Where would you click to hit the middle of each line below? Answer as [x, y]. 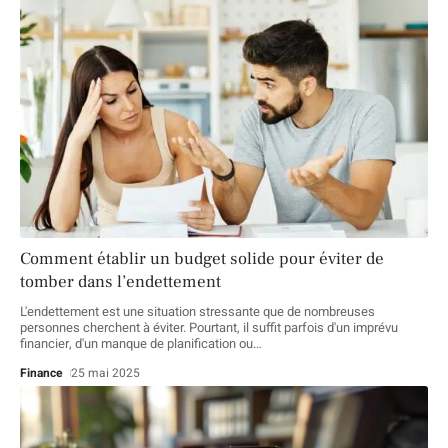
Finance [41, 372]
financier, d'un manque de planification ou [136, 343]
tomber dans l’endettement [120, 281]
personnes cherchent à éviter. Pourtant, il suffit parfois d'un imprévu [209, 327]
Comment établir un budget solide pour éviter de [202, 258]
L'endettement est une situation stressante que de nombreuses [197, 311]
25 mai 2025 [106, 372]
